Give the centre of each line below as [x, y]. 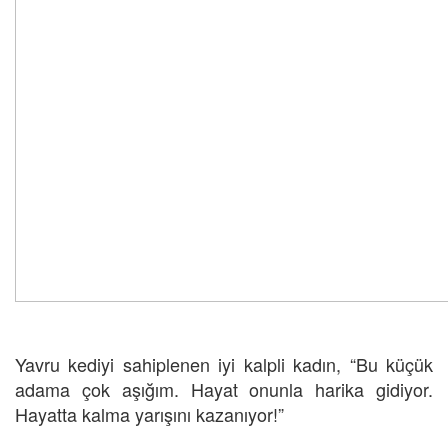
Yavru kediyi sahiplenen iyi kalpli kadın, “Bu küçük [224, 364]
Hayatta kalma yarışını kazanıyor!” [149, 414]
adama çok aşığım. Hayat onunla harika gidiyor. [224, 389]
